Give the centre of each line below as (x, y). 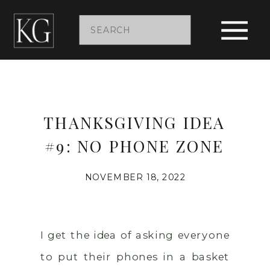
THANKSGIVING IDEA (134, 122)
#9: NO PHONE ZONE (134, 146)
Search (108, 29)
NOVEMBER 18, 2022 (135, 177)
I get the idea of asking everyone (135, 234)
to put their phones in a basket (135, 257)
